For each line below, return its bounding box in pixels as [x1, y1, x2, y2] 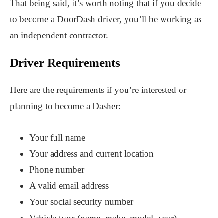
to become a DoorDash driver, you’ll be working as [10, 14, 201, 24]
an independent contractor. [10, 30, 108, 40]
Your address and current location [29, 148, 154, 159]
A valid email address [29, 180, 109, 191]
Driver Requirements [10, 55, 120, 69]
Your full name [29, 132, 85, 143]
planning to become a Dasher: [10, 100, 121, 111]
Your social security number [29, 196, 133, 207]
